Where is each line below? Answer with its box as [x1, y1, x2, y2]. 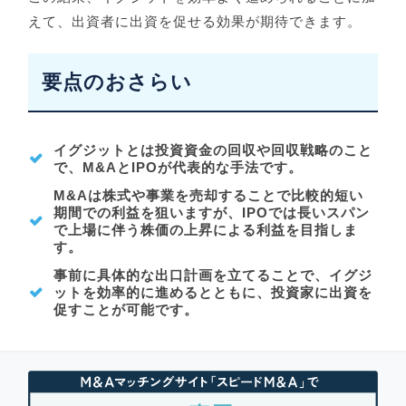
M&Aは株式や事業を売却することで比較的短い [53, 187, 364, 203]
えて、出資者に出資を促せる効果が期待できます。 [28, 13, 362, 29]
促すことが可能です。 [53, 301, 199, 317]
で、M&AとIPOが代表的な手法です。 [53, 159, 304, 175]
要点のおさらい [42, 70, 193, 93]
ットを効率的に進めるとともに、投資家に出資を [53, 284, 373, 300]
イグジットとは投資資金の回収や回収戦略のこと [53, 141, 373, 158]
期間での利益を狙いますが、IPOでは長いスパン [53, 204, 371, 220]
